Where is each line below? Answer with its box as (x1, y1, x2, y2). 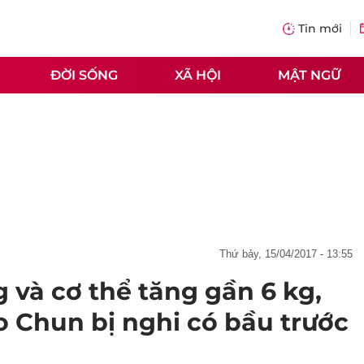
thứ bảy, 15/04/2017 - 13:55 (226, 248, 353, 260)
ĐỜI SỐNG (50, 67, 118, 83)
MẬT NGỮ (278, 67, 341, 83)
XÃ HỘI (175, 67, 221, 83)
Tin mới (298, 21, 342, 36)
